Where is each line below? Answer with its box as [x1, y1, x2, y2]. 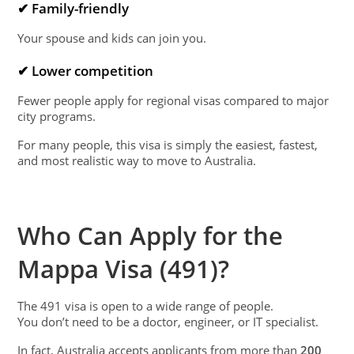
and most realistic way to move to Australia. [17, 153, 257, 169]
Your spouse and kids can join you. [17, 29, 207, 46]
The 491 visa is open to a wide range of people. [17, 298, 274, 314]
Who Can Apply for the [17, 219, 284, 253]
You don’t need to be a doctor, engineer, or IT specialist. [17, 314, 319, 330]
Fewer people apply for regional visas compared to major [17, 92, 330, 109]
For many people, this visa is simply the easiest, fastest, [17, 137, 318, 153]
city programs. [17, 108, 96, 125]
